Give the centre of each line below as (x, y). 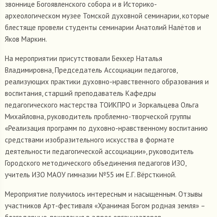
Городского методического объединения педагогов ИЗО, (95, 163)
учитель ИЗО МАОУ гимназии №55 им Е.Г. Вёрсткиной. (91, 175)
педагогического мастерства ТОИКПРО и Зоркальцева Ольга (102, 105)
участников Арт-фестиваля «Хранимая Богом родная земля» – (105, 206)
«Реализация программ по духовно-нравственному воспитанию (106, 128)
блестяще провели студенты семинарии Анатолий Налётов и (103, 28)
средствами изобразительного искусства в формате (90, 140)
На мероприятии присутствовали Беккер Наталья (84, 59)
